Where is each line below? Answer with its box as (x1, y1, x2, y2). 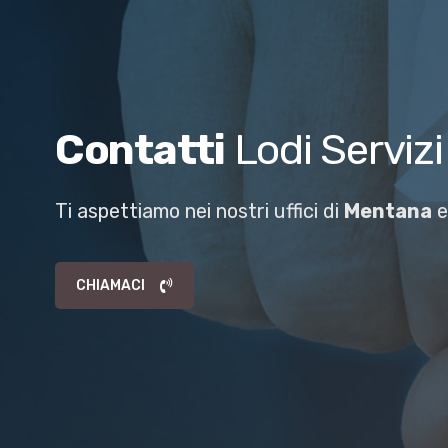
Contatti (55, 124, 225, 175)
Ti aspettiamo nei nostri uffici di (55, 198, 345, 223)
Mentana (344, 198, 433, 223)
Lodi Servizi (224, 124, 443, 175)
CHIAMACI (76, 276, 145, 294)
